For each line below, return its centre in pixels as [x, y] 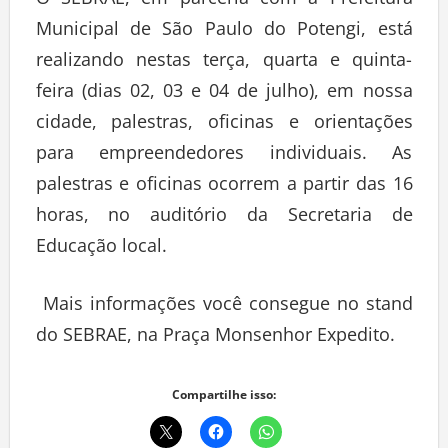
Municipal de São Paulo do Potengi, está [224, 33]
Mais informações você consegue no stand [224, 308]
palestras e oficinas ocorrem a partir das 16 [224, 188]
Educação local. [101, 250]
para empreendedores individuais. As [224, 157]
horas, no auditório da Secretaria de [224, 219]
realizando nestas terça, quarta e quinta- [224, 64]
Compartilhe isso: [224, 400]
